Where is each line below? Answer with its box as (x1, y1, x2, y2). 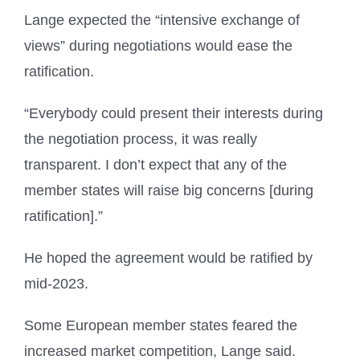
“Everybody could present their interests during (24, 105, 323, 122)
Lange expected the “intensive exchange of (24, 12, 300, 29)
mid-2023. (24, 276, 88, 292)
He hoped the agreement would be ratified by (24, 250, 313, 267)
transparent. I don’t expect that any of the (24, 157, 287, 174)
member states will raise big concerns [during (24, 182, 313, 199)
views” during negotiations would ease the (24, 38, 292, 55)
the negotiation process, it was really (24, 131, 257, 148)
